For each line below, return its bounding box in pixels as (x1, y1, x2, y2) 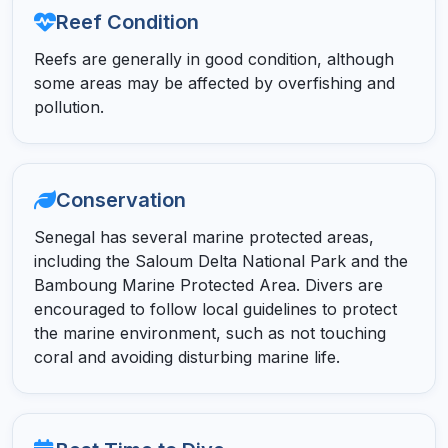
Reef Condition (55, 10, 199, 35)
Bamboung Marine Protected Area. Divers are (33, 275, 383, 296)
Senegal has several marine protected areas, (33, 227, 374, 248)
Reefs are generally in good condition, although (33, 49, 394, 70)
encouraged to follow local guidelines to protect (33, 299, 397, 320)
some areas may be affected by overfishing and (33, 73, 395, 94)
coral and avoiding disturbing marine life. (33, 347, 340, 368)
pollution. (33, 97, 104, 118)
